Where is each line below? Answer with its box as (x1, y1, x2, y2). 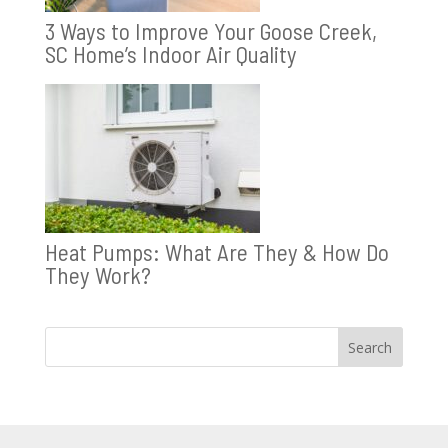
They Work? (44, 261, 151, 289)
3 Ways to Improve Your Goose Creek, (44, 17, 377, 45)
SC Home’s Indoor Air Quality (44, 40, 297, 68)
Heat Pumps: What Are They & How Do (44, 238, 389, 266)
